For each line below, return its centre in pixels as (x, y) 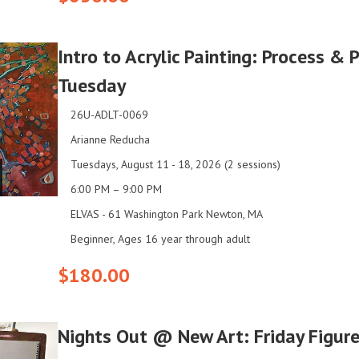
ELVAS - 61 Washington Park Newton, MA (167, 214)
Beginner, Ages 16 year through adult (160, 239)
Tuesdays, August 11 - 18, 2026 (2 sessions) (175, 165)
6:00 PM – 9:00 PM (116, 190)
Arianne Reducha (110, 140)
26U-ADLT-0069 (109, 115)
